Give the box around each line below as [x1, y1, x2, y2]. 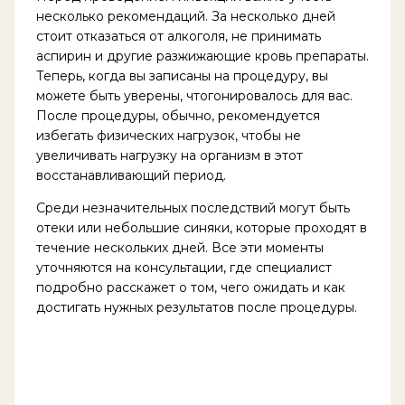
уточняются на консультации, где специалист [35, 259, 332, 276]
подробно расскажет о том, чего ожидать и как [35, 278, 345, 296]
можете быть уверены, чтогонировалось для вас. [35, 87, 353, 104]
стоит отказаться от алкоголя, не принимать [35, 27, 321, 44]
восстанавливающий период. [35, 166, 226, 184]
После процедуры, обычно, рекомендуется [35, 107, 320, 124]
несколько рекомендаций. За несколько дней [35, 7, 335, 24]
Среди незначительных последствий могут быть [35, 199, 350, 216]
